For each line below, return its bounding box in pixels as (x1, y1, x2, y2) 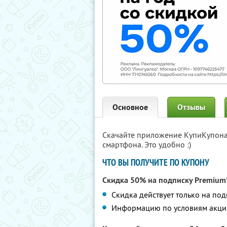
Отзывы (177, 102, 205, 112)
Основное (112, 102, 148, 112)
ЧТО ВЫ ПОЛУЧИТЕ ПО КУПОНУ (102, 157, 209, 168)
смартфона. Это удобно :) (102, 139, 191, 149)
